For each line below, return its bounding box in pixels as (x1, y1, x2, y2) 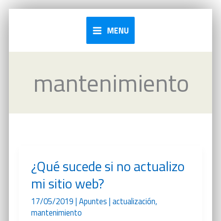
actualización (112, 194, 155, 207)
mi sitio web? (31, 173, 104, 194)
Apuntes (78, 194, 107, 207)
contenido (8, 34, 41, 46)
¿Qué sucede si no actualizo (31, 156, 184, 177)
